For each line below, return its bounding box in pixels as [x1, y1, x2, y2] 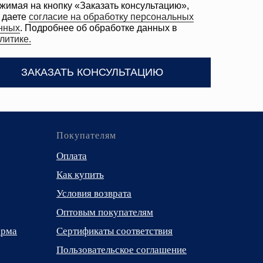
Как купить [56, 168, 104, 180]
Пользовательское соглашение [56, 244, 187, 255]
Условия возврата [56, 187, 131, 199]
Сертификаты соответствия [56, 225, 173, 237]
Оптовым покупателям [56, 206, 153, 218]
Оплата [56, 150, 87, 161]
